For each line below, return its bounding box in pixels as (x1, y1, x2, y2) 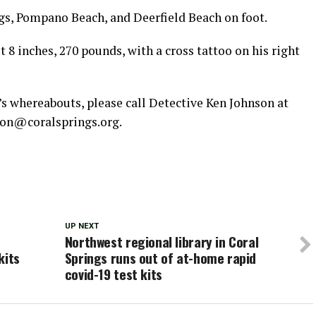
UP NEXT (64, 221, 99, 231)
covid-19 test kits (64, 264, 162, 284)
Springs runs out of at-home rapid (64, 248, 257, 268)
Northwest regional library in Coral (64, 231, 259, 252)
